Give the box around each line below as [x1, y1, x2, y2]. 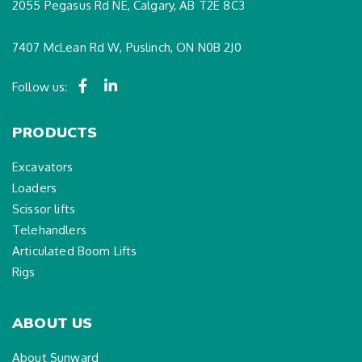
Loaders [12, 180, 57, 196]
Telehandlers [12, 222, 86, 238]
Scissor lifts [12, 201, 75, 217]
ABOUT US [12, 314, 93, 333]
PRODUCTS [12, 123, 98, 142]
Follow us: [12, 79, 68, 95]
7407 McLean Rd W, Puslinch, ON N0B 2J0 [12, 40, 242, 56]
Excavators [12, 159, 74, 175]
